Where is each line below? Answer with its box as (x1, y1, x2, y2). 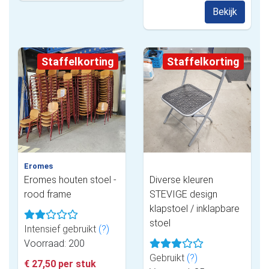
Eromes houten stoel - (24, 174, 116, 186)
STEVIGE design (150, 188, 217, 200)
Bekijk (213, 5, 237, 17)
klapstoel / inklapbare (150, 202, 240, 214)
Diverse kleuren (150, 174, 213, 186)
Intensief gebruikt (24, 223, 98, 235)
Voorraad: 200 (24, 237, 85, 249)
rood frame (24, 188, 71, 200)
